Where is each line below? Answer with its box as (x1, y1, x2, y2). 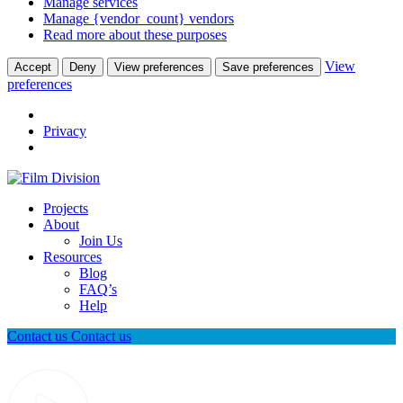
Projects (43, 201, 88, 217)
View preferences (114, 60, 204, 75)
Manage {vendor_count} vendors (43, 11, 234, 27)
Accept (14, 60, 51, 75)
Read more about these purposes (43, 27, 227, 43)
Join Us (79, 233, 122, 249)
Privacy (43, 123, 86, 139)
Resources (43, 249, 102, 265)
